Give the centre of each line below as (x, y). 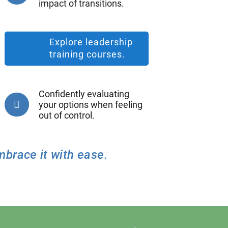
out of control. (66, 116)
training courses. (87, 54)
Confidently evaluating (84, 94)
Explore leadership (91, 42)
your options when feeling (90, 105)
